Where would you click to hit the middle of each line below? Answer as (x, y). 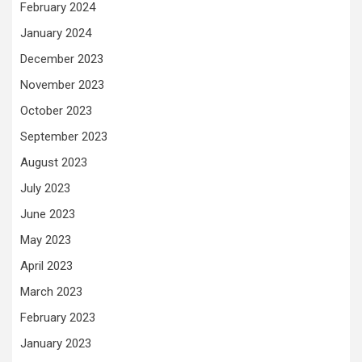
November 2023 (62, 85)
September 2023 (64, 137)
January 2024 (56, 34)
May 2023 (46, 240)
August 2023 (54, 163)
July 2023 (45, 189)
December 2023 (62, 59)
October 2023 (56, 111)
